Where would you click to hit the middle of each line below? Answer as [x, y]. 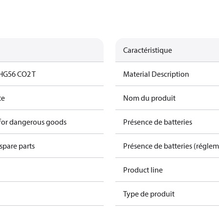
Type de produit [149, 194]
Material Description [156, 74]
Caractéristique [148, 50]
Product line [143, 170]
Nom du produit [149, 98]
